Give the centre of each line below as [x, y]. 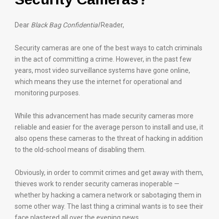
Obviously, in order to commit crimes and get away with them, [109, 173]
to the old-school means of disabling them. [80, 150]
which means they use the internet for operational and [98, 82]
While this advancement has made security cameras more [104, 116]
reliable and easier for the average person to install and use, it [109, 127]
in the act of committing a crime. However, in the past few [103, 59]
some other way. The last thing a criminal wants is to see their [109, 206]
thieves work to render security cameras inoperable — [97, 184]
